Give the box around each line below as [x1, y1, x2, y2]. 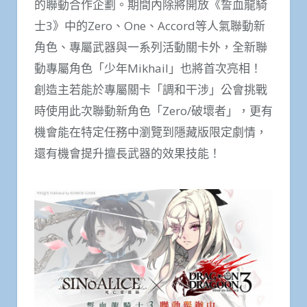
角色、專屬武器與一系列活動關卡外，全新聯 [34, 39, 267, 56]
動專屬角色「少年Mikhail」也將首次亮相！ [34, 60, 262, 77]
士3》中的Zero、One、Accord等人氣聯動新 [34, 18, 265, 34]
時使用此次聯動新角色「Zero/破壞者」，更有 [34, 103, 273, 119]
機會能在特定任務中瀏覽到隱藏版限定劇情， [34, 124, 267, 140]
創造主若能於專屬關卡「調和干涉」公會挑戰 [34, 82, 267, 98]
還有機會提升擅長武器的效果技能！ [34, 145, 221, 162]
